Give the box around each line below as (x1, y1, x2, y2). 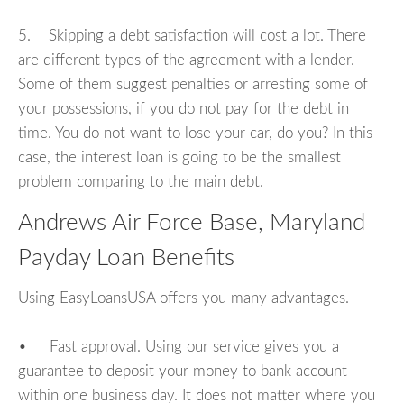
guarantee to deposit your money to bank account (18, 363, 347, 379)
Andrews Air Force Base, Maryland (18, 211, 365, 235)
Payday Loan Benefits (18, 246, 234, 271)
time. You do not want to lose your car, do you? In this (18, 125, 372, 142)
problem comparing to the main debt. (18, 174, 263, 190)
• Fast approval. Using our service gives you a (18, 338, 339, 354)
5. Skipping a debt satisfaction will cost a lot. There (18, 28, 366, 44)
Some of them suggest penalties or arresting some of (18, 77, 368, 93)
